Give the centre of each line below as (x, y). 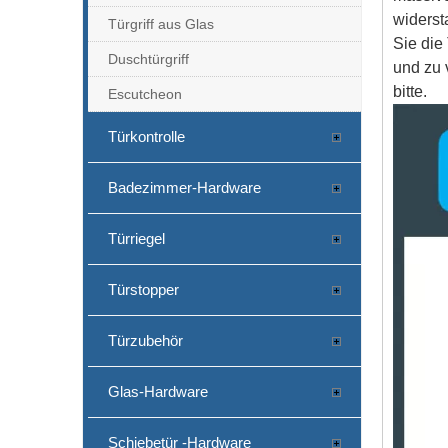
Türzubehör (145, 340)
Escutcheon (145, 93)
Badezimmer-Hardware (184, 187)
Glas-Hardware (158, 391)
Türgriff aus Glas (161, 23)
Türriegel (136, 238)
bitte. (410, 91)
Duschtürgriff (148, 58)
